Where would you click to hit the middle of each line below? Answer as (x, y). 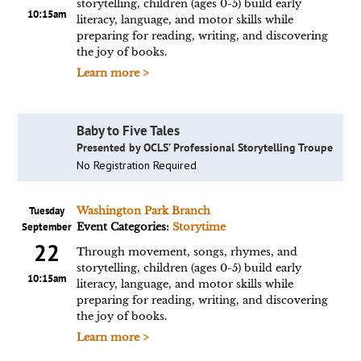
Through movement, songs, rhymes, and (187, 252)
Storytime (199, 227)
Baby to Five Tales (128, 131)
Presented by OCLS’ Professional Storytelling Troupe (204, 147)
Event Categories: (124, 227)
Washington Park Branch (143, 211)
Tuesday (47, 211)
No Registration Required (136, 165)
